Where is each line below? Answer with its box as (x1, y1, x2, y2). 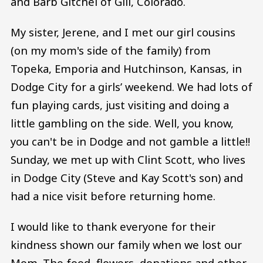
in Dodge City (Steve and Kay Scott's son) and (11, 170, 243, 186)
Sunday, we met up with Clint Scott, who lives (11, 152, 245, 167)
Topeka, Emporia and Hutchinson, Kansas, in (11, 61, 242, 76)
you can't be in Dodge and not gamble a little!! (11, 134, 250, 149)
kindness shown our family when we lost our (11, 237, 242, 252)
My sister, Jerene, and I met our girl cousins (11, 25, 235, 40)
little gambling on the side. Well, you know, (11, 116, 234, 131)
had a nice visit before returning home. (11, 188, 215, 204)
